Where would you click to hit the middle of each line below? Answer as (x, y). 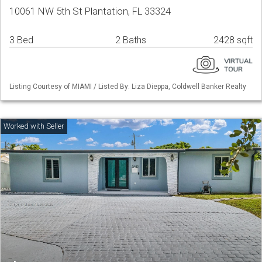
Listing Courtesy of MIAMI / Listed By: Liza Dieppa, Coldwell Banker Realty (128, 87)
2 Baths (131, 40)
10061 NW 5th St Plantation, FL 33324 (90, 11)
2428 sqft (233, 40)
